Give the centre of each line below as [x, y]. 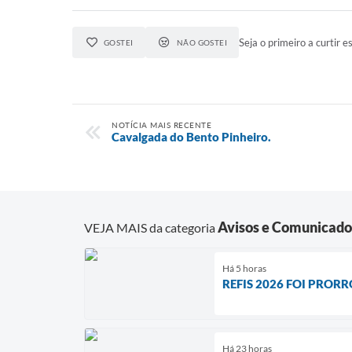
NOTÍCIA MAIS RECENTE [161, 125]
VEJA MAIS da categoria [151, 227]
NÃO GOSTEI [202, 42]
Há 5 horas [244, 268]
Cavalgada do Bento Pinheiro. [191, 137]
